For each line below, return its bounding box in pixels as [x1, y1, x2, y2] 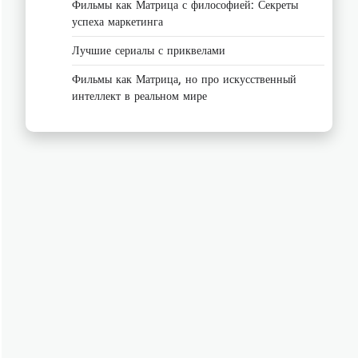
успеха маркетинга [72, 14, 163, 29]
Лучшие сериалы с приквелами [72, 43, 225, 58]
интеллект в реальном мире [72, 89, 207, 103]
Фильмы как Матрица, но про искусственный [72, 72, 296, 86]
